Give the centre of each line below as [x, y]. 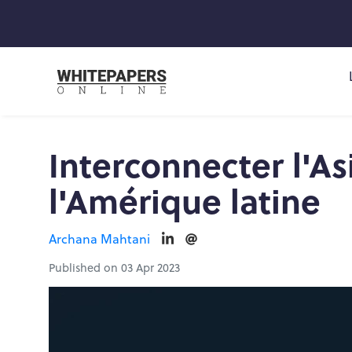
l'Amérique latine [185, 200]
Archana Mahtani [99, 239]
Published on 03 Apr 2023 [114, 268]
